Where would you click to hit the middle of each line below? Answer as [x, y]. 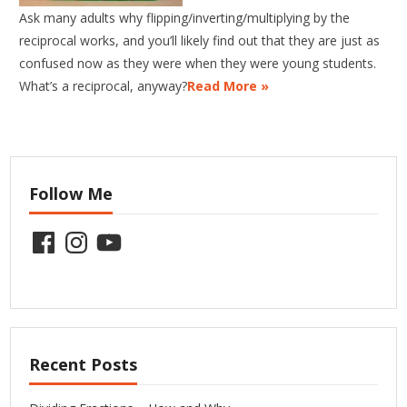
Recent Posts [84, 365]
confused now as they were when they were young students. [198, 64]
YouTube [120, 233]
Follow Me [71, 194]
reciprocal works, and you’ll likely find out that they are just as [200, 41]
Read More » [228, 86]
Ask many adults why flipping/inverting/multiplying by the [185, 18]
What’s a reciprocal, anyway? [104, 86]
